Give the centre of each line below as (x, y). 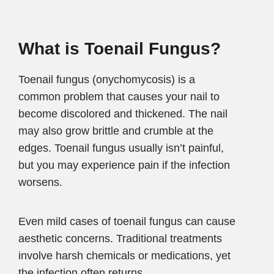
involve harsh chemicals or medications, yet (124, 255)
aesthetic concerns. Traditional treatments (120, 238)
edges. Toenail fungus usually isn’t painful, (121, 148)
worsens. (40, 182)
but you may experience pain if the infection (124, 165)
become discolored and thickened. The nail (123, 113)
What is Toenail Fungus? (120, 48)
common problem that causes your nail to (119, 96)
